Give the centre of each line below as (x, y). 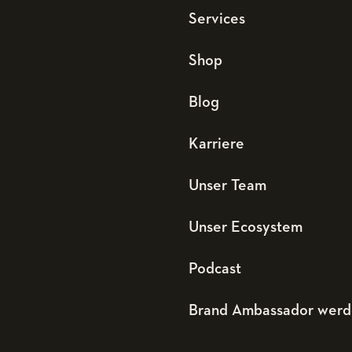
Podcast (215, 269)
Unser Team (227, 185)
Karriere (216, 144)
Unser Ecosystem (246, 227)
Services (217, 19)
